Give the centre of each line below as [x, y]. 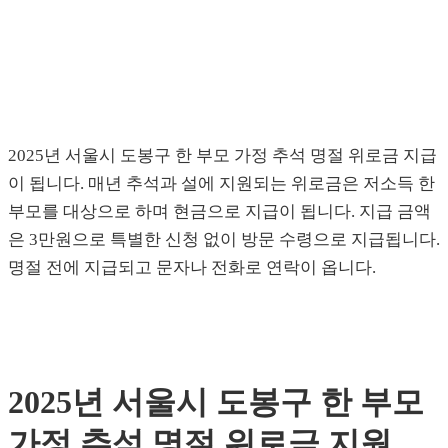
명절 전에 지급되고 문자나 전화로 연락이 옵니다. [192, 268]
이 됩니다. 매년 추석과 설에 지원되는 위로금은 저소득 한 [221, 184]
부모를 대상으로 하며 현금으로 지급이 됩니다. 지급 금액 [219, 212]
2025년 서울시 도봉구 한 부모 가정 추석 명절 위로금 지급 [222, 156]
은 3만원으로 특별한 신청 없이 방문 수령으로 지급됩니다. [224, 240]
